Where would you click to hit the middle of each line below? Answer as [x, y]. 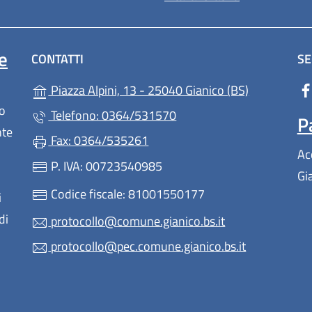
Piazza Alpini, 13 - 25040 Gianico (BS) [149, 91]
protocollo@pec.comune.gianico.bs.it [147, 247]
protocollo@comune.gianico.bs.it [137, 221]
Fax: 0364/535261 [99, 141]
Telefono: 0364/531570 [112, 116]
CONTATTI [58, 59]
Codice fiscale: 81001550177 [127, 194]
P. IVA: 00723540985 [106, 166]
